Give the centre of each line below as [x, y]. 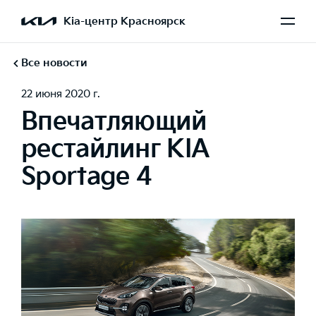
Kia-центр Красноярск [124, 21]
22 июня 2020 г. [61, 94]
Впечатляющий [114, 121]
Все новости [54, 63]
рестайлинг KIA [116, 149]
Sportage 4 [87, 176]
